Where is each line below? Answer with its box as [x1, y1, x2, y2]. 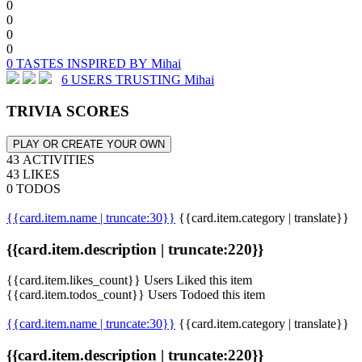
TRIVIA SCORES [6, 103, 129, 120]
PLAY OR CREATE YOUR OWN [13, 137, 165, 150]
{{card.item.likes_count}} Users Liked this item [6, 273, 252, 288]
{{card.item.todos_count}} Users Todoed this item [6, 288, 265, 302]
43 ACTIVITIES [6, 152, 95, 166]
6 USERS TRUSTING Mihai [61, 73, 214, 87]
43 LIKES [6, 166, 60, 181]
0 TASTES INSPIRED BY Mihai [6, 57, 181, 71]
